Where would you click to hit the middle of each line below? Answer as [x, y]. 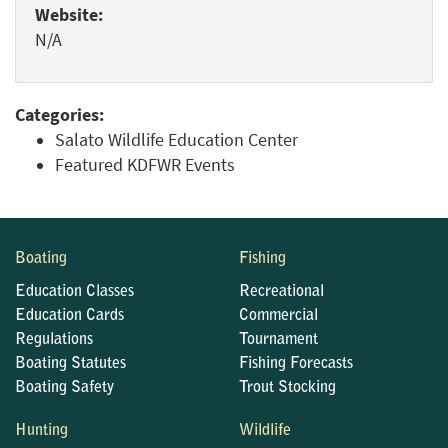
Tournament [278, 340]
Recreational [281, 292]
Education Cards [69, 316]
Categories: [59, 115]
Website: [69, 15]
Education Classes [74, 292]
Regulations [54, 340]
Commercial [278, 316]
